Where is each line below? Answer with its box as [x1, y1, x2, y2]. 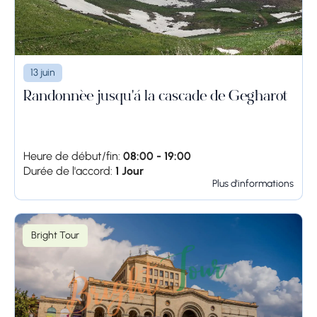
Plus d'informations [212, 177, 294, 190]
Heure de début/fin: [23, 149, 120, 163]
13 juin [30, 66, 55, 79]
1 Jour [115, 163, 144, 178]
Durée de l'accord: [23, 163, 113, 178]
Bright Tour [31, 229, 79, 241]
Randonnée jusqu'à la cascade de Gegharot [23, 90, 287, 105]
